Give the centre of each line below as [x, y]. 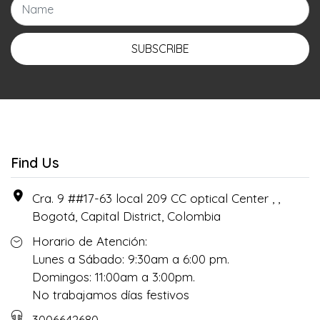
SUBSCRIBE [160, 49]
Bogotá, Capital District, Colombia [126, 216]
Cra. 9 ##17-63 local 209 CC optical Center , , [156, 198]
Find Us [35, 162]
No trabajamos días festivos [111, 294]
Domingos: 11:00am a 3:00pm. [114, 276]
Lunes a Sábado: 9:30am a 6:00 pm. [131, 259]
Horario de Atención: [90, 241]
